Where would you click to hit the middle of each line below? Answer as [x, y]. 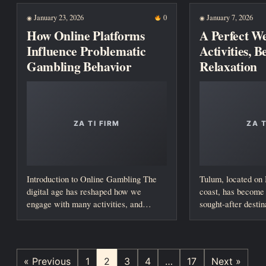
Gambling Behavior [79, 66]
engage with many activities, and [85, 204]
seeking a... [220, 216]
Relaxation [229, 66]
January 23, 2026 [58, 17]
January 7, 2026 [229, 17]
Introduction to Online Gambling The [92, 179]
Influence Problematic [86, 51]
